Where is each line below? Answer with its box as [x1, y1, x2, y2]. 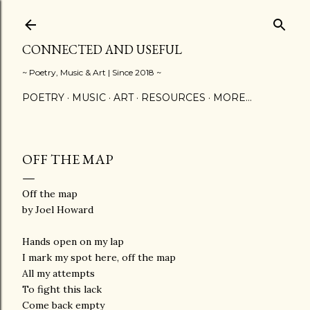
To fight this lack [22, 283, 102, 295]
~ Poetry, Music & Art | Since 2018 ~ [22, 67, 161, 77]
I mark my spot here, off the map [22, 251, 176, 264]
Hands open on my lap [22, 235, 124, 248]
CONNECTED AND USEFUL [22, 42, 182, 57]
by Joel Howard [22, 203, 93, 216]
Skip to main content [98, 8, 212, 26]
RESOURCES [141, 91, 206, 104]
